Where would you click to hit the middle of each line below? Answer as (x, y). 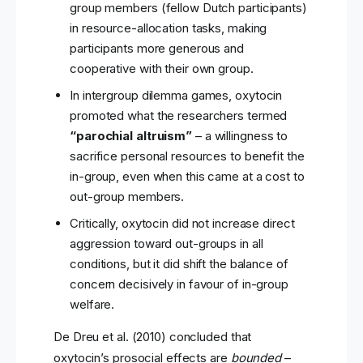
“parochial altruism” (131, 136)
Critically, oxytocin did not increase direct (182, 224)
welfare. (92, 305)
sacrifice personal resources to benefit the (187, 156)
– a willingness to (240, 136)
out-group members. (127, 197)
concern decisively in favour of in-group (179, 284)
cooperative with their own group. (162, 69)
